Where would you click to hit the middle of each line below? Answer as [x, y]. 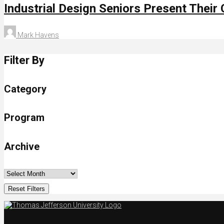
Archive [22, 146]
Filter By [24, 60]
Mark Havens [37, 35]
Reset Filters [26, 189]
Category [25, 89]
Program [24, 118]
